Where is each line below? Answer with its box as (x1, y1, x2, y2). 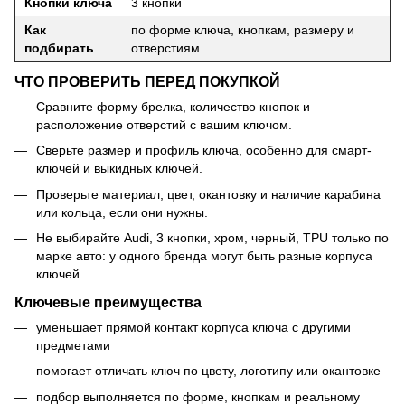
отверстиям (131, 41, 200, 56)
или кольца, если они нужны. (36, 204, 208, 220)
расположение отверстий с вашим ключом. (36, 117, 292, 132)
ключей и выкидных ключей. (36, 161, 202, 176)
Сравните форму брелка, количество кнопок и (36, 99, 310, 114)
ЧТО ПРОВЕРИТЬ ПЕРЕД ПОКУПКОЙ (14, 72, 280, 89)
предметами (36, 337, 110, 353)
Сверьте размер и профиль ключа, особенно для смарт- (36, 143, 372, 158)
